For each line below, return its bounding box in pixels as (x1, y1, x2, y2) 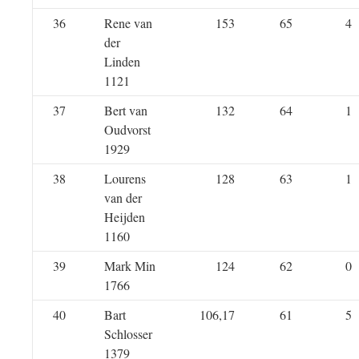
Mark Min (104, 257, 155, 274)
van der (104, 189, 142, 206)
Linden (104, 53, 144, 70)
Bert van (104, 102, 147, 119)
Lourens (104, 170, 146, 187)
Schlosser (104, 325, 152, 342)
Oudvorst (104, 121, 151, 138)
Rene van (104, 14, 152, 31)
